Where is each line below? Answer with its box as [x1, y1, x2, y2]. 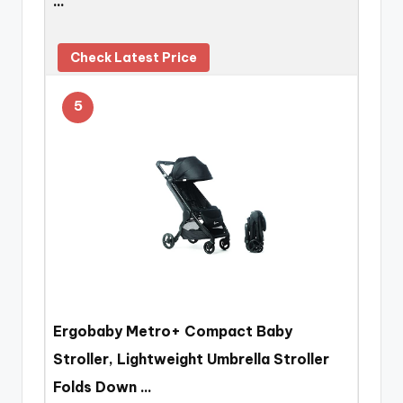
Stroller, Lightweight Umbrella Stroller [53, 349, 329, 368]
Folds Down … [53, 377, 152, 396]
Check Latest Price [70, 49, 197, 67]
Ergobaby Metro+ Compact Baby [53, 321, 292, 340]
